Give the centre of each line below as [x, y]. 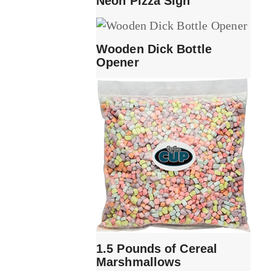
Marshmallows [139, 262]
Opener [118, 63]
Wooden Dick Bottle [154, 49]
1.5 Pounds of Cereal [157, 248]
